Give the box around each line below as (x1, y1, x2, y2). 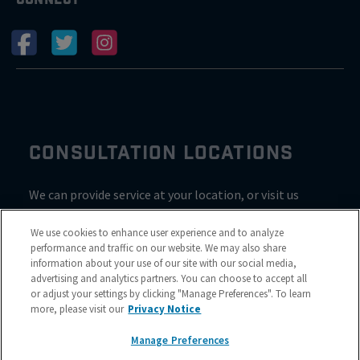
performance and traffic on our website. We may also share (31, 241, 287, 255)
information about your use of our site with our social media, (31, 256, 297, 270)
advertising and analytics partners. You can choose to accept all (31, 272, 308, 285)
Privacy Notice (128, 302, 202, 316)
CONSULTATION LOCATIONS (29, 143, 294, 163)
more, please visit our (31, 302, 125, 316)
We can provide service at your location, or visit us (29, 186, 299, 203)
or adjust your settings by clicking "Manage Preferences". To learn (31, 287, 312, 301)
